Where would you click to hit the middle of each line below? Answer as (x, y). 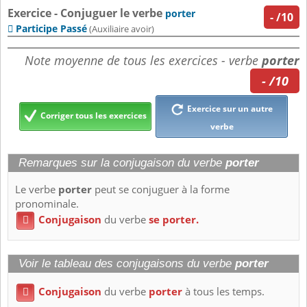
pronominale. (47, 204)
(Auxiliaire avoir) (121, 29)
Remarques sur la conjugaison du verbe (122, 163)
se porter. (174, 220)
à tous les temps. (223, 292)
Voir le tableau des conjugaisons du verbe (127, 264)
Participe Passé (51, 29)
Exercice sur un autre (229, 109)
